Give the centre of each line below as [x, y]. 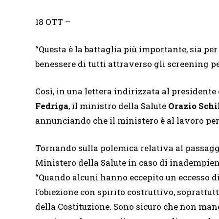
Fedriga [52, 106]
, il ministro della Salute [118, 106]
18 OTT [49, 22]
